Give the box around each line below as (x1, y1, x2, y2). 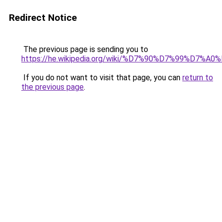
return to (182, 73, 213, 82)
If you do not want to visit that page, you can (21, 73, 182, 82)
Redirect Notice (9, 12, 77, 23)
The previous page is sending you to (21, 45, 148, 54)
